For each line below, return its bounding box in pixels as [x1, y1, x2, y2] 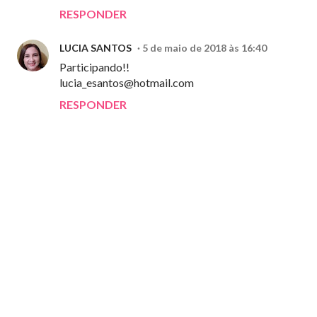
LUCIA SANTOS [59, 42, 132, 54]
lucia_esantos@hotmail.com [59, 76, 194, 89]
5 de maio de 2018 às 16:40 [142, 42, 267, 54]
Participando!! [59, 60, 129, 74]
